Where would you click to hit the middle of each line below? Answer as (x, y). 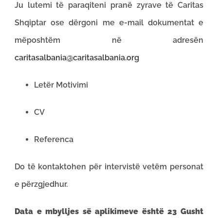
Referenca (54, 139)
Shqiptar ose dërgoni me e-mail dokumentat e (109, 23)
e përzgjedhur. (41, 184)
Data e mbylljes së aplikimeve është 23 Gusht (109, 211)
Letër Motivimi (61, 85)
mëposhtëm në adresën (109, 40)
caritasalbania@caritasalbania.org (77, 58)
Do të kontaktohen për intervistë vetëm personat (109, 167)
